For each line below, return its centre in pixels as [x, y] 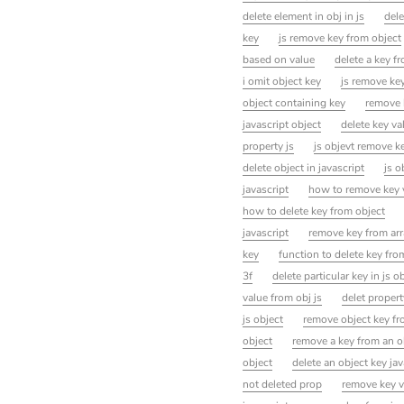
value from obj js [282, 298]
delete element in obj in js [303, 17]
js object [262, 320]
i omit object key [281, 82]
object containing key [294, 103]
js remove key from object [340, 38]
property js [268, 147]
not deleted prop [282, 385]
